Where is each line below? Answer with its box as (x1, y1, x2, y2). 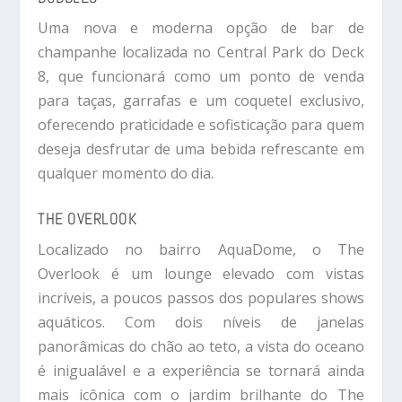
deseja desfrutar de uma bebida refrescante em (38, 139, 364, 160)
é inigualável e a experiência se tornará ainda (38, 360, 364, 380)
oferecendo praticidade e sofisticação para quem (38, 115, 364, 135)
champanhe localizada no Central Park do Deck (38, 42, 364, 63)
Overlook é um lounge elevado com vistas (38, 263, 364, 284)
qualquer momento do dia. (38, 163, 214, 184)
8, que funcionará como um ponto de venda (38, 66, 364, 87)
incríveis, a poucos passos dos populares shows (38, 287, 364, 308)
